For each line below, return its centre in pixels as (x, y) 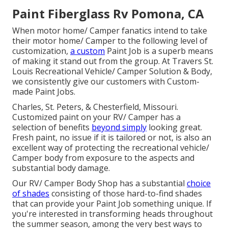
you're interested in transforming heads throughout (112, 213)
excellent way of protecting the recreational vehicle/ (111, 147)
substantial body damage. (61, 168)
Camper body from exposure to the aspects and (103, 158)
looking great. (174, 127)
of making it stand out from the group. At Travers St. (113, 61)
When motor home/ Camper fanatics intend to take (110, 30)
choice (199, 183)
